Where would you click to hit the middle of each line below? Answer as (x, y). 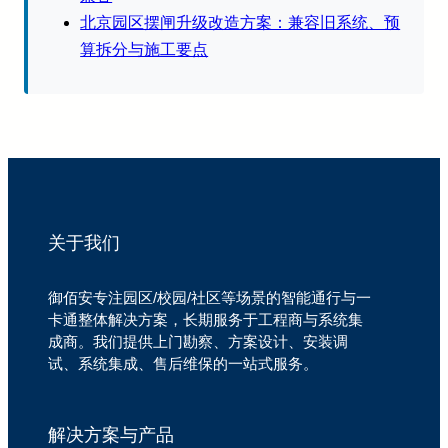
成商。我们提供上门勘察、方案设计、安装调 (198, 341)
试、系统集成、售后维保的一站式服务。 (183, 363)
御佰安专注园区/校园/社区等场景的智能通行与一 (209, 297)
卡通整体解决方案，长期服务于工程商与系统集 (205, 319)
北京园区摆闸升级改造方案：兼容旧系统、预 (240, 22)
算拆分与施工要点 (144, 49)
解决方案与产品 (111, 434)
